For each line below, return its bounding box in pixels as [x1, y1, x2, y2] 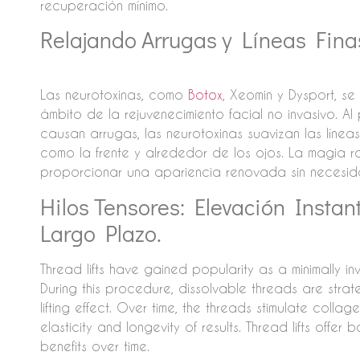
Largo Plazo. [39, 218, 162, 247]
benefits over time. [39, 337, 149, 354]
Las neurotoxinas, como [39, 87, 188, 103]
